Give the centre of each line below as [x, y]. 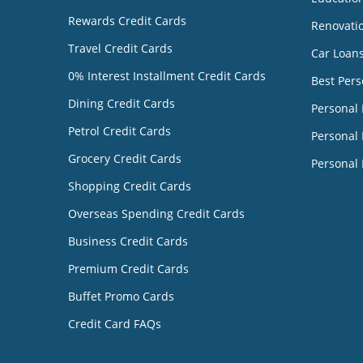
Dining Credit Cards [122, 103]
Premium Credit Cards [128, 268]
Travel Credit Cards [120, 48]
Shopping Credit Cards [130, 186]
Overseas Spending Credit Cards [156, 213]
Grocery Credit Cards [125, 158]
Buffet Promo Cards [121, 296]
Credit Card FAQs [115, 323]
